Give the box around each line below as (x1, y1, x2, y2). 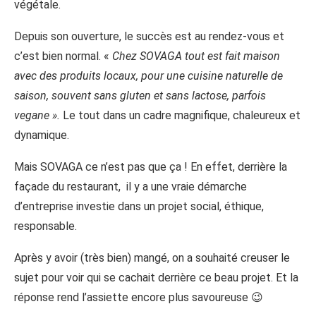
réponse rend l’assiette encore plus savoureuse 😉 (14, 291, 263, 305)
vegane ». (14, 109, 60, 123)
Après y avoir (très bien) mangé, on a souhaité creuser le (14, 251, 290, 265)
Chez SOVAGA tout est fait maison (112, 49, 280, 63)
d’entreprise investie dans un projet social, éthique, (14, 200, 264, 214)
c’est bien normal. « (14, 49, 112, 63)
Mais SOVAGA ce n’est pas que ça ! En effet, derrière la (14, 160, 287, 174)
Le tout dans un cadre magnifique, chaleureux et (60, 109, 300, 123)
